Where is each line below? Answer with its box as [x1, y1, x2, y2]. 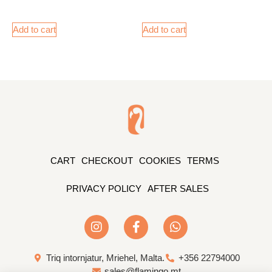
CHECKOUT [81, 155, 133, 166]
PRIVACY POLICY [66, 183, 141, 194]
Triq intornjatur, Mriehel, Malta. [46, 253, 165, 263]
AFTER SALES [148, 183, 209, 194]
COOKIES [138, 155, 181, 166]
